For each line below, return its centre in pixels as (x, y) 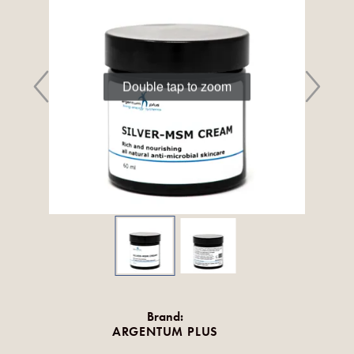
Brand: (165, 317)
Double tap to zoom (177, 86)
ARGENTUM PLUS (165, 332)
